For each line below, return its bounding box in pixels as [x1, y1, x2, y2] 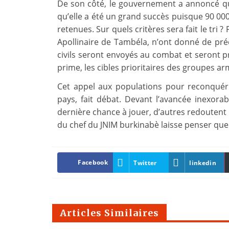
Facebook [78, 158, 108, 167]
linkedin [189, 158, 216, 167]
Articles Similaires [60, 207, 159, 219]
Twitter [133, 158, 157, 167]
